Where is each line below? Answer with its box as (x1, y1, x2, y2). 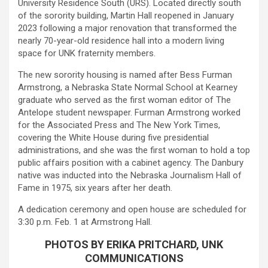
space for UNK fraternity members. (18, 47, 156, 59)
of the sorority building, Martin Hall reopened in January (18, 10, 234, 21)
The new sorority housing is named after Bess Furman (18, 69, 232, 80)
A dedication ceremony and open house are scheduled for (18, 203, 246, 215)
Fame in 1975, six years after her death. (18, 182, 172, 193)
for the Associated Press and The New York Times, (18, 119, 220, 130)
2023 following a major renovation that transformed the (18, 22, 237, 33)
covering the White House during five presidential (18, 132, 209, 143)
